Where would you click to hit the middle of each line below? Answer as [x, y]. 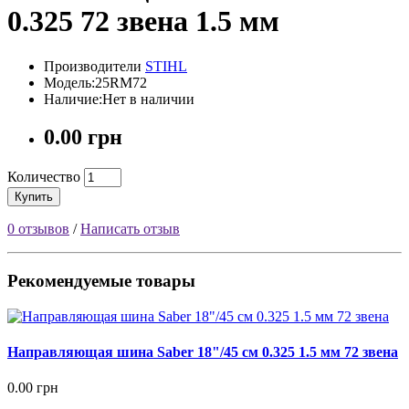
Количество [44, 177]
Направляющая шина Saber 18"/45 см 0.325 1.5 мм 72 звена [203, 352]
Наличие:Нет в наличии [119, 99]
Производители [94, 66]
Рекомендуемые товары [101, 281]
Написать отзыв [130, 229]
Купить [34, 197]
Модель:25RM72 [95, 82]
